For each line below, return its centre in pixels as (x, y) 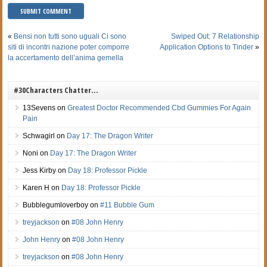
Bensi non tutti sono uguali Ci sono (70, 36)
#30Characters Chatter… (56, 90)
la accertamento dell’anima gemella (66, 58)
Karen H (36, 187)
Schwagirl (39, 136)
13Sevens (39, 108)
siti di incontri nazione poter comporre (69, 47)
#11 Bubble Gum (128, 205)
